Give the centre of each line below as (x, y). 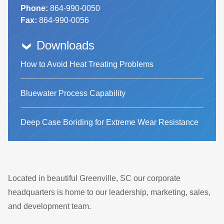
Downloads (66, 45)
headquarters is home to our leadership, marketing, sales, (109, 192)
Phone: (34, 8)
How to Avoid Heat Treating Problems (87, 64)
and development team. (51, 206)
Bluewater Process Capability (73, 93)
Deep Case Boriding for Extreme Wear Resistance (110, 122)
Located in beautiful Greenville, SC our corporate (94, 178)
